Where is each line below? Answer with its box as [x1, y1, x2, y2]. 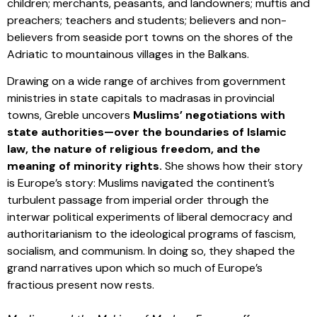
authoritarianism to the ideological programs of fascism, [7, 226, 296, 241]
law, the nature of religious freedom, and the [7, 141, 260, 156]
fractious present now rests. [7, 277, 154, 292]
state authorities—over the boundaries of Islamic [7, 124, 287, 139]
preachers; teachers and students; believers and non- [7, 12, 287, 28]
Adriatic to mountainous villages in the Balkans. [7, 46, 249, 62]
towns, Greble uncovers [7, 107, 133, 122]
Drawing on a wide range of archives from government [7, 73, 286, 88]
